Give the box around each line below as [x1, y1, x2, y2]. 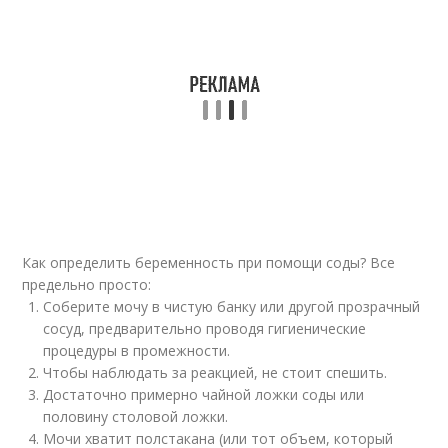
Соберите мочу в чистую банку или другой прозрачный [43, 297, 421, 316]
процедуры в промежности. [43, 341, 231, 360]
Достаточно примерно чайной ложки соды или [43, 385, 365, 404]
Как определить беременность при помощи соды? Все [22, 253, 396, 272]
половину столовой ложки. [43, 407, 229, 426]
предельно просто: [22, 275, 152, 294]
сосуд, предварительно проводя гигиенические [43, 319, 367, 338]
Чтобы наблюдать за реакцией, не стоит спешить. [43, 363, 388, 382]
